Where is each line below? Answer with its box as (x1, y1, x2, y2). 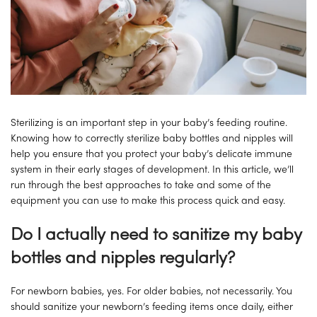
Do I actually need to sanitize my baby (11, 227, 302, 244)
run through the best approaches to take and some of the (11, 181, 271, 191)
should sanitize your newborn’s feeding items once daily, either (11, 303, 293, 313)
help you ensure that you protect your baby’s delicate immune (11, 150, 292, 160)
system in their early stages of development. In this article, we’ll (11, 166, 294, 175)
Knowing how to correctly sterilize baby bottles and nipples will (11, 134, 293, 144)
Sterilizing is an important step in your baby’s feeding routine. (11, 119, 287, 129)
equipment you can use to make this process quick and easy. (11, 197, 285, 207)
